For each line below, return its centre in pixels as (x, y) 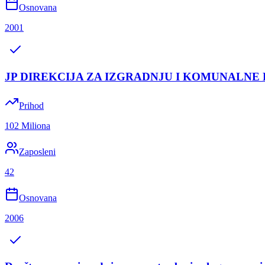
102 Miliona (28, 125)
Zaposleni (37, 151)
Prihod (31, 105)
